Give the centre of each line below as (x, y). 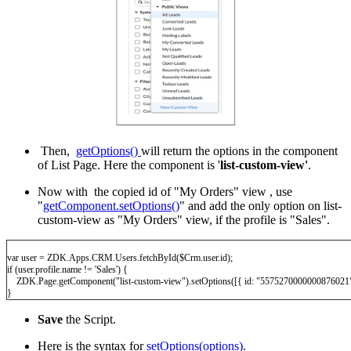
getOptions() (109, 151)
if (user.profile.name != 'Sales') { (67, 270)
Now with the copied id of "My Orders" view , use (166, 192)
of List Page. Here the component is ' (129, 165)
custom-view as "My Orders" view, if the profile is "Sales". (184, 220)
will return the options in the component (239, 151)
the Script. (89, 320)
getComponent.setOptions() (111, 206)
